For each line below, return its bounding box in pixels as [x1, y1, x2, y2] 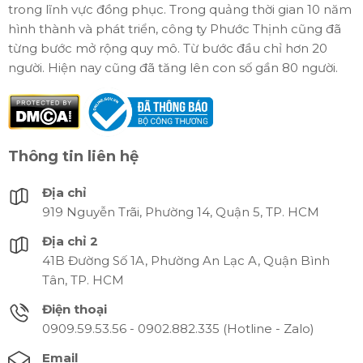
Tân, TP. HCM [41, 272, 124, 288]
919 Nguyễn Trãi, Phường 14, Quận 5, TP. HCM [41, 204, 319, 220]
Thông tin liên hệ [7, 147, 139, 165]
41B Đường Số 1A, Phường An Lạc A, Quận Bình [41, 253, 330, 269]
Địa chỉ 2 [41, 233, 98, 250]
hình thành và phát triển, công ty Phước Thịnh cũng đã [7, 21, 341, 37]
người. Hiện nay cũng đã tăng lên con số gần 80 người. [7, 60, 338, 76]
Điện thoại [41, 301, 107, 318]
